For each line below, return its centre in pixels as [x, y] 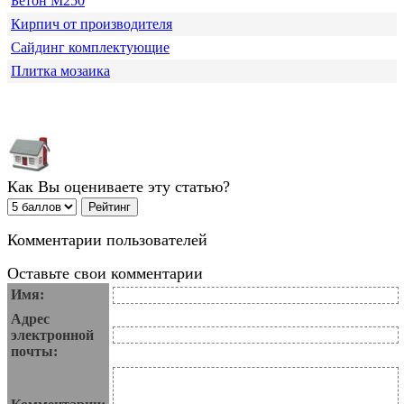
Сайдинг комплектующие [90, 48]
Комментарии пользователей [107, 240]
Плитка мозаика [60, 71]
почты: [34, 352]
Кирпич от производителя [92, 24]
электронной [52, 335]
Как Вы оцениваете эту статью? [119, 187]
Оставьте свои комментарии [105, 274]
